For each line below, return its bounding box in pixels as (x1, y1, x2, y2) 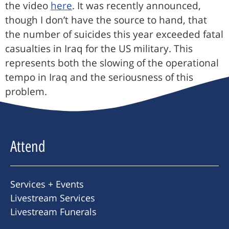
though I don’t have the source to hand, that (5, 13, 207, 27)
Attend (10, 137, 45, 156)
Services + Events (10, 178, 84, 191)
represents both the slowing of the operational (5, 56, 219, 70)
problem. (5, 85, 47, 99)
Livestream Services (10, 192, 95, 204)
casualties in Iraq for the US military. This (5, 42, 193, 56)
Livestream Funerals (10, 205, 97, 218)
